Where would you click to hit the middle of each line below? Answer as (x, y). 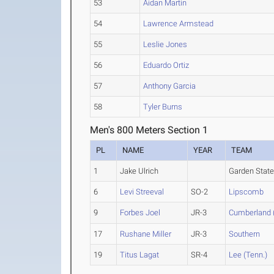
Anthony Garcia (170, 86)
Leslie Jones (165, 44)
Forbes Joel (140, 213)
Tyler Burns (163, 107)
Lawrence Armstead (179, 24)
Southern (245, 234)
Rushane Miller (146, 234)
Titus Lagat (140, 255)
